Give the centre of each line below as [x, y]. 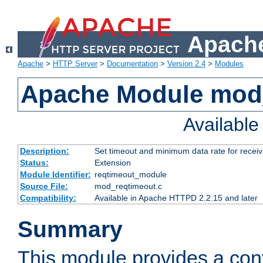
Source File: [44, 186]
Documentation [132, 64]
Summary [70, 230]
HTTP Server [75, 64]
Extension [112, 163]
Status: [34, 163]
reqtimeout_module [130, 175]
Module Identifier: [55, 175]
